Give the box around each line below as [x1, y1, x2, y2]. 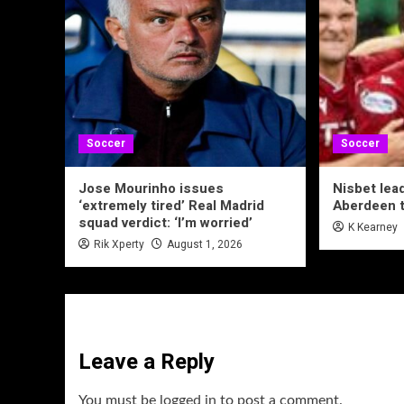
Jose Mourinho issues [78, 179, 224, 199]
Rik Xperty [94, 236, 144, 253]
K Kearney [348, 219, 399, 236]
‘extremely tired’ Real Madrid [78, 196, 264, 216]
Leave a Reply [78, 346, 215, 379]
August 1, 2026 [167, 236, 243, 253]
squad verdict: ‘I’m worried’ [78, 213, 252, 234]
